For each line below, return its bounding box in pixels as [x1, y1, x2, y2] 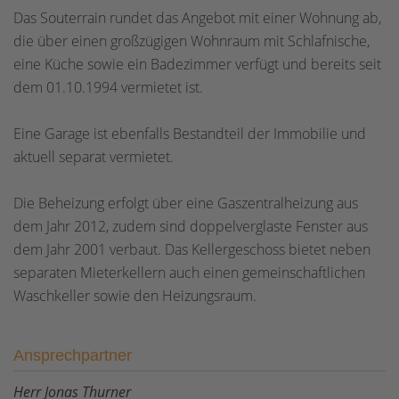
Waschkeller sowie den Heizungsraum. [13, 286, 256, 305]
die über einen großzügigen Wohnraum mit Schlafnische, [13, 31, 370, 51]
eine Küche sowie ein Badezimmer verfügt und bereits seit [13, 54, 381, 74]
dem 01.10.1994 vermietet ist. [13, 77, 203, 97]
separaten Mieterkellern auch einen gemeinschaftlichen [13, 263, 365, 282]
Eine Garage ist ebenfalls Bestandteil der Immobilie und [13, 124, 366, 143]
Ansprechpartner [13, 346, 132, 364]
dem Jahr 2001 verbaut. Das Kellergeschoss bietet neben [13, 240, 370, 259]
